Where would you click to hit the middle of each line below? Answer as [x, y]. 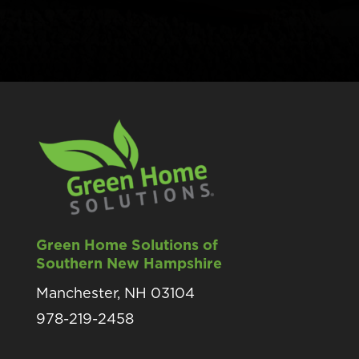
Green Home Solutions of [127, 244]
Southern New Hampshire [129, 263]
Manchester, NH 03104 [115, 292]
